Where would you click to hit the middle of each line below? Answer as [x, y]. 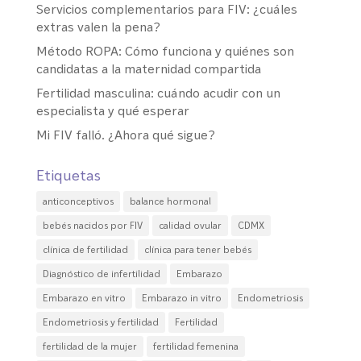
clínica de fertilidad [85, 249]
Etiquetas [68, 174]
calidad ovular [190, 225]
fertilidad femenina [195, 346]
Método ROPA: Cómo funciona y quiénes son [165, 50]
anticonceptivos [78, 201]
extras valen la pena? [98, 26]
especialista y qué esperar [112, 110]
